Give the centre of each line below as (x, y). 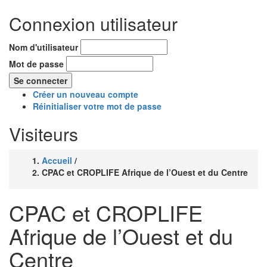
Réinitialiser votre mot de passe (97, 106)
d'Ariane (51, 195)
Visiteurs (44, 133)
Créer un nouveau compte (86, 94)
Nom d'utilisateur (44, 47)
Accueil (57, 160)
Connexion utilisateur (93, 23)
